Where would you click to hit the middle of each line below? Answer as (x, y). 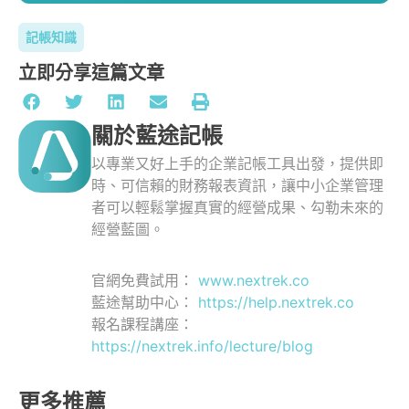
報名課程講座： (142, 325)
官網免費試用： (145, 281)
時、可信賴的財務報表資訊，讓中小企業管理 (237, 186)
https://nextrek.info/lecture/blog (202, 346)
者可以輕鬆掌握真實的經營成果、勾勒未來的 (237, 208)
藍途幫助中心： (145, 303)
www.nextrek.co (254, 281)
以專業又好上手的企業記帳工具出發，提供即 (237, 164)
